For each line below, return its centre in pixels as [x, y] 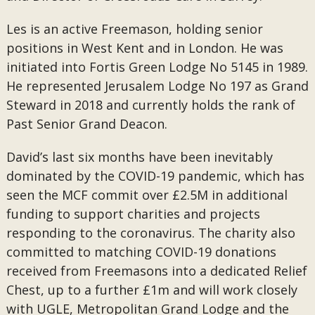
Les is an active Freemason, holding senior [134, 29]
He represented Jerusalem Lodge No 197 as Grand [157, 86]
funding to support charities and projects [133, 214]
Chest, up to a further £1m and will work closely [152, 290]
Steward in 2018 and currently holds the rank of [150, 105]
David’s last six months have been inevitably [139, 157]
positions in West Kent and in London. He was [144, 48]
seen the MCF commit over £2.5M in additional [147, 195]
